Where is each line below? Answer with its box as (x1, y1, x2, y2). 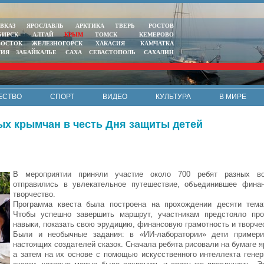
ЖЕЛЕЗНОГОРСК (31, 40, 82, 47)
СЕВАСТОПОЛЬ (88, 49, 136, 55)
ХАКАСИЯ (94, 40, 125, 47)
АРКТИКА (75, 22, 104, 29)
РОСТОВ (148, 22, 174, 29)
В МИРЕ (219, 93, 246, 101)
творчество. (13, 189, 55, 199)
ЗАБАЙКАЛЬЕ (16, 49, 58, 55)
